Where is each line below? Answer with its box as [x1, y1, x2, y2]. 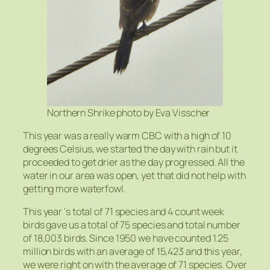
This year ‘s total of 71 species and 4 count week [23, 205, 225, 219]
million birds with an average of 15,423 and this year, [23, 245, 242, 259]
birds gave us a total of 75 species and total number [23, 218, 240, 232]
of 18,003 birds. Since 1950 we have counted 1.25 [23, 231, 229, 245]
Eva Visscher [155, 105, 210, 119]
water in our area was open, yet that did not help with [23, 168, 246, 182]
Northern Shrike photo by [47, 105, 155, 119]
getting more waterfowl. [23, 181, 126, 195]
